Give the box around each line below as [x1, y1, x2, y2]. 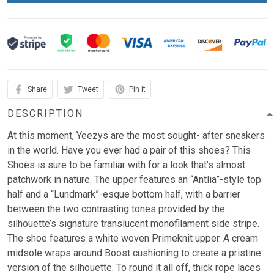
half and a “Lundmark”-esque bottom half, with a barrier [7, 188, 240, 201]
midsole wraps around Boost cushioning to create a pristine [7, 247, 261, 259]
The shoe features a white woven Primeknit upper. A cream [7, 232, 258, 245]
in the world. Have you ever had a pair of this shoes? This [7, 144, 251, 157]
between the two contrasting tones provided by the [7, 203, 225, 215]
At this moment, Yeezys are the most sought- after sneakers [7, 130, 265, 142]
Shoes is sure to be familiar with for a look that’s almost [7, 159, 245, 171]
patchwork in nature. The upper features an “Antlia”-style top [7, 174, 261, 186]
